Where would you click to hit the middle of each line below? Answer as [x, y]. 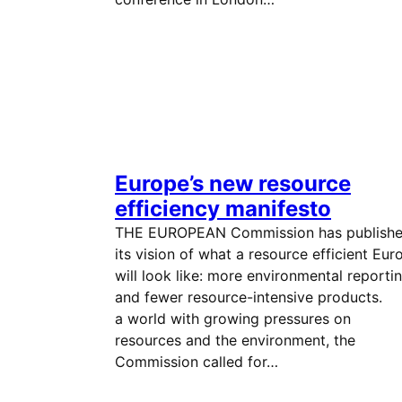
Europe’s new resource [233, 184]
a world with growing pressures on [233, 319]
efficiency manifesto [223, 209]
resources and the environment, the [235, 340]
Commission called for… [197, 362]
